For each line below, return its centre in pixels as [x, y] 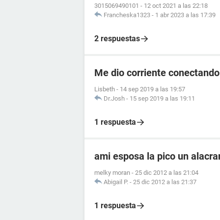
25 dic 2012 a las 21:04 [167, 172]
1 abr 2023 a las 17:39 [185, 15]
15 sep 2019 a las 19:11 [162, 98]
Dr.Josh [114, 98]
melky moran [112, 172]
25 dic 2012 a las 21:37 [165, 182]
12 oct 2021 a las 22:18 [176, 5]
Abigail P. [116, 182]
